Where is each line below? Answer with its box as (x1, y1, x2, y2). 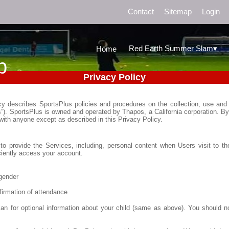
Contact (127, 7, 154, 16)
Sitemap (164, 7, 192, 16)
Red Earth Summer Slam (129, 44, 213, 53)
